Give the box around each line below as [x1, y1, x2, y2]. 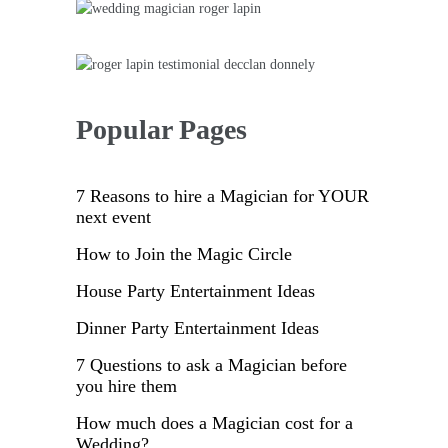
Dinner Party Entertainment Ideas [76, 318, 319, 339]
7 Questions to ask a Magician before [76, 355, 347, 376]
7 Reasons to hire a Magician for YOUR [76, 186, 369, 207]
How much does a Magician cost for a [76, 413, 353, 434]
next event [76, 207, 151, 228]
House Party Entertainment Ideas [76, 281, 315, 302]
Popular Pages [76, 114, 247, 146]
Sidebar [75, 2, 192, 42]
